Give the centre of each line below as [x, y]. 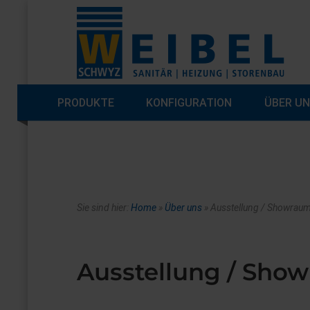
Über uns [184, 208]
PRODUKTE [86, 103]
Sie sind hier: [104, 208]
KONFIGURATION [189, 103]
